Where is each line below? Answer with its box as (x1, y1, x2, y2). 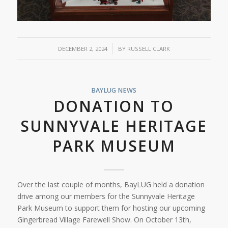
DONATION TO (53, 96, 175, 117)
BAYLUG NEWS (91, 86, 137, 95)
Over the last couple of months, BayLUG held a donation (17, 180, 205, 190)
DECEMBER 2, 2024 (58, 45, 107, 53)
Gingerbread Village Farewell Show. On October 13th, (17, 215, 191, 225)
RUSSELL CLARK (127, 45, 170, 53)
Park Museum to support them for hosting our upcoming (17, 203, 205, 213)
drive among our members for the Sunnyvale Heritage (17, 191, 195, 202)
